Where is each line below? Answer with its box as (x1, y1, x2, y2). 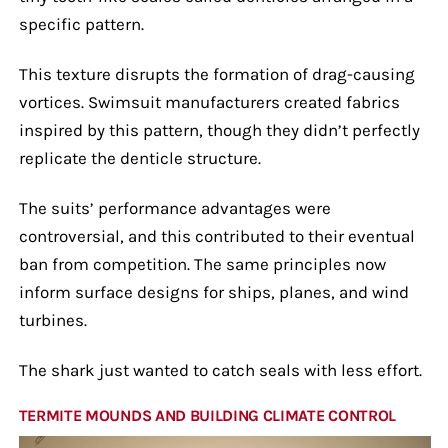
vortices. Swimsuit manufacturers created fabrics (18, 91, 400, 112)
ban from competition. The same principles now (18, 253, 386, 274)
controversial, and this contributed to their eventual (18, 225, 415, 246)
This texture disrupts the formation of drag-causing (18, 63, 415, 84)
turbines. (18, 309, 87, 330)
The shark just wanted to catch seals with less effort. (18, 359, 422, 380)
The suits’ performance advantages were (18, 197, 331, 218)
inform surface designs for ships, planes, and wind (18, 281, 409, 302)
